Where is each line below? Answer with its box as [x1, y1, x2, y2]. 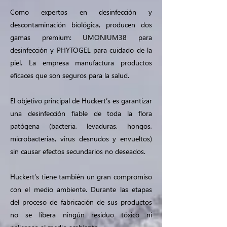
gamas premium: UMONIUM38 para [10, 32, 152, 42]
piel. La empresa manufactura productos [10, 58, 152, 67]
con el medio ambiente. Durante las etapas [10, 184, 152, 194]
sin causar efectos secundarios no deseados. [10, 146, 145, 156]
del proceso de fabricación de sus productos [10, 197, 152, 207]
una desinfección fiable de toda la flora [10, 108, 152, 118]
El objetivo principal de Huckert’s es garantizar [10, 96, 152, 105]
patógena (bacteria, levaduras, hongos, [10, 121, 152, 131]
